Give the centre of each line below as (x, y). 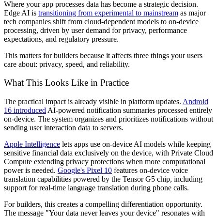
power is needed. (31, 170)
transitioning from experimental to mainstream (108, 13)
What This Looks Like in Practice (66, 83)
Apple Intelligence (32, 144)
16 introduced (25, 110)
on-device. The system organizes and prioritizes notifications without (108, 119)
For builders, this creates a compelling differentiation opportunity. (103, 204)
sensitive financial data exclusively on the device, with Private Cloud (108, 153)
